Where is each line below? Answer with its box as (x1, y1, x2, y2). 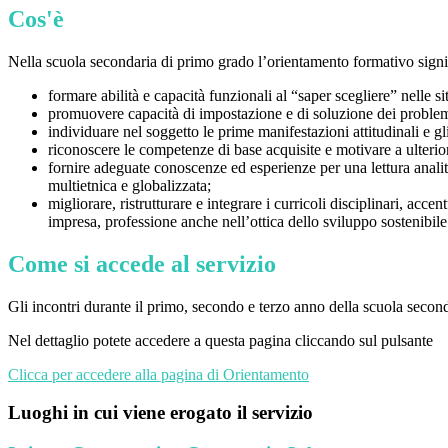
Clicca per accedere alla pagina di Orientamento (8, 365, 309, 383)
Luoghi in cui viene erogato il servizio (8, 402, 313, 424)
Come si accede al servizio (8, 250, 276, 277)
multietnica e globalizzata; (48, 176, 211, 194)
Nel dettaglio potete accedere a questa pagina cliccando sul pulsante (8, 331, 433, 349)
